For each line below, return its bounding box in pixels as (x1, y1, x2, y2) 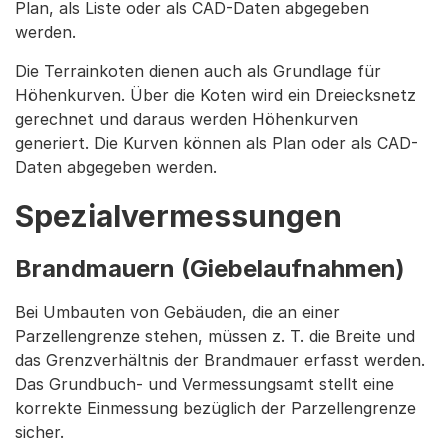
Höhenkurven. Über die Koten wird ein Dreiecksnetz (15, 85, 416, 105)
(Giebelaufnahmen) (181, 254, 405, 283)
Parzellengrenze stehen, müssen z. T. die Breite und (15, 326, 415, 346)
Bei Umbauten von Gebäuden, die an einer (15, 302, 340, 322)
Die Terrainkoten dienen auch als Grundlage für (15, 61, 381, 81)
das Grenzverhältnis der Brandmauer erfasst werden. (15, 350, 425, 370)
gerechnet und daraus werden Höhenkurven (15, 109, 358, 129)
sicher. (15, 422, 64, 442)
